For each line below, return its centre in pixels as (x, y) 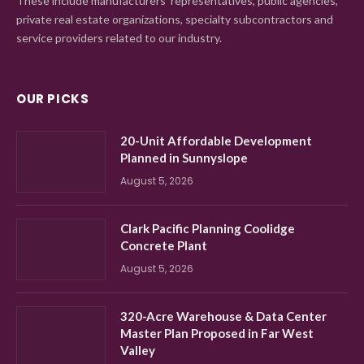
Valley (138, 350)
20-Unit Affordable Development (216, 140)
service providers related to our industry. (119, 37)
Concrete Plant (164, 245)
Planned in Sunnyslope (184, 157)
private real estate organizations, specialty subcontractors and (175, 19)
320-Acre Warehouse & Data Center (223, 316)
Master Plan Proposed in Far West (217, 333)
